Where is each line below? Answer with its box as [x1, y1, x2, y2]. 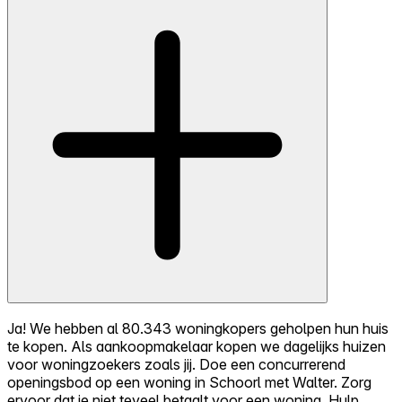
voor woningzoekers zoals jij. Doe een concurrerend [7, 355, 345, 374]
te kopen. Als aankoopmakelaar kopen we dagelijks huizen [7, 337, 386, 356]
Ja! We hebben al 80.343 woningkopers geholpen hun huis [7, 319, 389, 338]
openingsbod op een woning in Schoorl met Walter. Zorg [7, 373, 371, 392]
